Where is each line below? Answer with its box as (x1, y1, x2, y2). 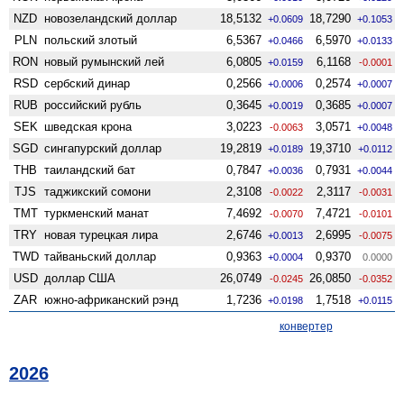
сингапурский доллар (44, 141, 162, 155)
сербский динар (44, 76, 131, 90)
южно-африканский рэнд (44, 292, 179, 307)
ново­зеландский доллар (44, 11, 178, 25)
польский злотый (44, 32, 138, 47)
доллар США (44, 271, 116, 285)
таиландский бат (44, 162, 136, 177)
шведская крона (44, 119, 133, 133)
